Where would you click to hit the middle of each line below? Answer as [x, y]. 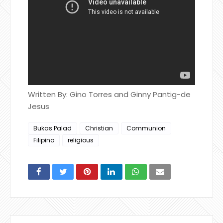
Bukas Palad [53, 128]
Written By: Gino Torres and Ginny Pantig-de [109, 94]
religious [81, 140]
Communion [146, 128]
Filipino [44, 140]
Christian [99, 128]
